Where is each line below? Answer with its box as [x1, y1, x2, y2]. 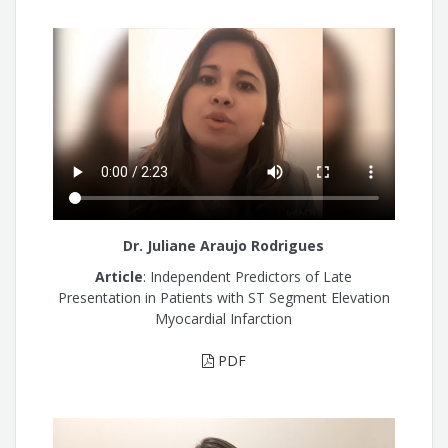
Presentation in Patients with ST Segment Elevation [57, 287, 390, 307]
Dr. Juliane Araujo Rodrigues [123, 236, 325, 256]
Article [95, 266, 144, 286]
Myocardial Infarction [155, 308, 293, 328]
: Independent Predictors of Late [143, 266, 353, 286]
